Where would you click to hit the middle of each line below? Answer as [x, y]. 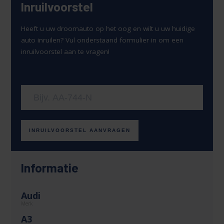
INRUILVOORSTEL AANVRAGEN [80, 130]
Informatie [50, 168]
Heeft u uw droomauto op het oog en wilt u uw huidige [108, 29]
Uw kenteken [46, 79]
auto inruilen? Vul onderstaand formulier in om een [102, 40]
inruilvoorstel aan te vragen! [65, 52]
